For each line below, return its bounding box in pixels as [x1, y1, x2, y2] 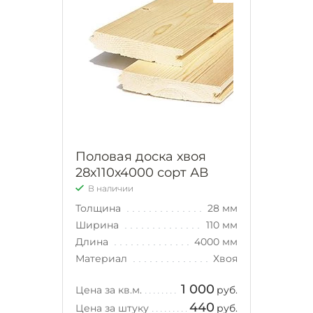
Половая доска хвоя [75, 148, 206, 164]
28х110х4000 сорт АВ [75, 164, 208, 180]
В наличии [88, 182, 133, 194]
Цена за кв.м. [75, 283, 142, 296]
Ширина [75, 218, 122, 231]
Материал [75, 252, 130, 265]
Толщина [75, 201, 124, 214]
